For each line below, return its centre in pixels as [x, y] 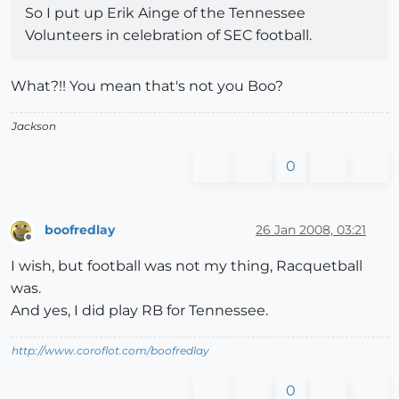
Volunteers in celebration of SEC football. [168, 36]
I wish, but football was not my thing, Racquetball [187, 265]
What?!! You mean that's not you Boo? [147, 86]
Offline [45, 244]
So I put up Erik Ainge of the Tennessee [165, 13]
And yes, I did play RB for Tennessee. [139, 310]
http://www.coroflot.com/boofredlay [110, 350]
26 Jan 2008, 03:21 [311, 229]
